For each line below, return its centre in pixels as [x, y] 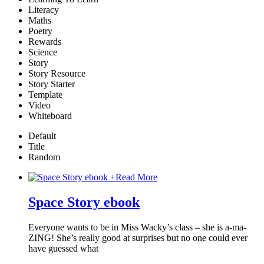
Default [42, 136]
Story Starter [52, 84]
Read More [136, 177]
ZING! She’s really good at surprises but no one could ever [138, 237]
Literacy [44, 10]
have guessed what [63, 248]
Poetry [40, 31]
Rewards [45, 42]
